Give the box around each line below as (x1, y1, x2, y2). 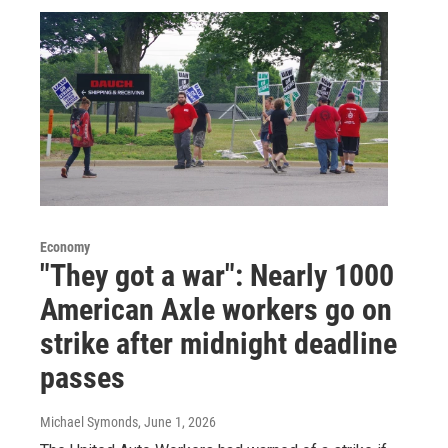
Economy (40, 239, 90, 256)
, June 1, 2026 (138, 414, 216, 431)
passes (40, 360, 125, 396)
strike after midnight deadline (40, 326, 397, 362)
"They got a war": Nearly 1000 (40, 258, 394, 294)
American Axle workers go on (40, 292, 392, 328)
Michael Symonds (40, 414, 138, 431)
